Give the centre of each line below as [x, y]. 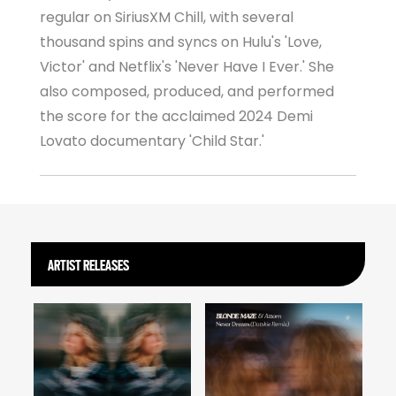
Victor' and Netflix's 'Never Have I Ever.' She [187, 67]
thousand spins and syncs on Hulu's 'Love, [181, 42]
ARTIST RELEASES [89, 264]
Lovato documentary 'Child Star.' [152, 141]
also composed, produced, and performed [187, 91]
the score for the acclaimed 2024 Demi [176, 116]
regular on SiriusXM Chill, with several [167, 17]
